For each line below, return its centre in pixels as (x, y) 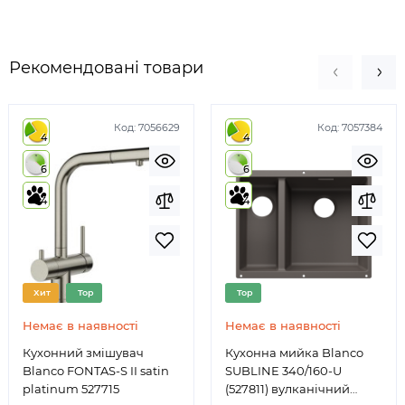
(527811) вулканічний (287, 389)
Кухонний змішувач (83, 353)
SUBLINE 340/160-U (283, 371)
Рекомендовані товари (106, 68)
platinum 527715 (71, 389)
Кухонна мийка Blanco (294, 353)
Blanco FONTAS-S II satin (96, 371)
